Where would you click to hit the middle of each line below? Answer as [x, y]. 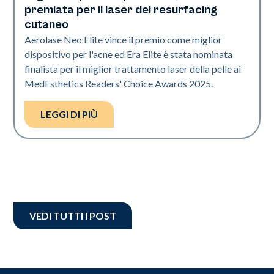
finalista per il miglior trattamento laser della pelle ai [133, 69]
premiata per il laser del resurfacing [121, 10]
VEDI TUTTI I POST [73, 216]
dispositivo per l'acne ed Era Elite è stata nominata [129, 54]
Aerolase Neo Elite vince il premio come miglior [124, 40]
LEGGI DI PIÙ [69, 114]
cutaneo [47, 25]
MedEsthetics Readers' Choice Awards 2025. [119, 84]
